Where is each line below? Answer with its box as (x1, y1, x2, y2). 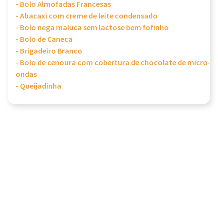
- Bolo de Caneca (16, 35, 73, 45)
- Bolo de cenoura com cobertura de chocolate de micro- (16, 58, 211, 68)
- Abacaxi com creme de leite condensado (16, 11, 158, 21)
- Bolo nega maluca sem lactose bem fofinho (16, 23, 169, 33)
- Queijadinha (16, 81, 61, 91)
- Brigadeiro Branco (16, 46, 82, 56)
